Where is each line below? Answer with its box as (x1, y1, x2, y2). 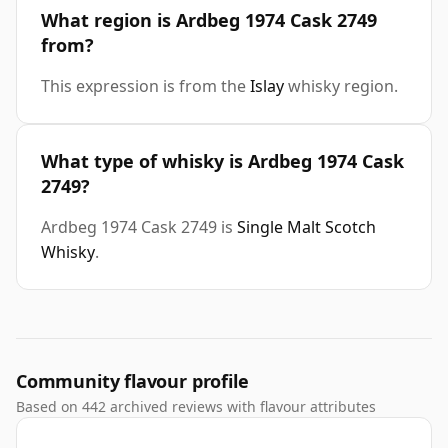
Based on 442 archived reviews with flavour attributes (16, 397, 376, 417)
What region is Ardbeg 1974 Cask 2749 (41, 8, 377, 33)
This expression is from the (41, 75, 250, 98)
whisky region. (284, 75, 398, 98)
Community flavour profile (16, 369, 249, 394)
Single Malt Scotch (237, 216, 376, 239)
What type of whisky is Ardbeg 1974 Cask (41, 149, 404, 174)
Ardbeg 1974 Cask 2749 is (41, 216, 237, 239)
